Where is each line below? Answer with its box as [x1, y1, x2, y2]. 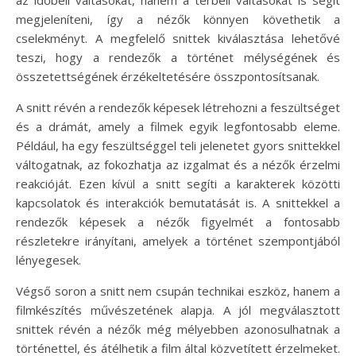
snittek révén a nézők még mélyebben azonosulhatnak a [16, 320, 340, 337]
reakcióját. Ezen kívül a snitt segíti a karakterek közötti [16, 175, 340, 192]
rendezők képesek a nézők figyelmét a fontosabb [16, 213, 340, 230]
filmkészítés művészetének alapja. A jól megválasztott [16, 301, 340, 318]
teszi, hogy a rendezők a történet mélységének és [16, 48, 340, 65]
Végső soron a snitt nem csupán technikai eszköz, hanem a [16, 282, 340, 299]
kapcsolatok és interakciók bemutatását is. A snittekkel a [16, 194, 340, 211]
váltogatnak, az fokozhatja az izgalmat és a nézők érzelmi [16, 156, 340, 172]
